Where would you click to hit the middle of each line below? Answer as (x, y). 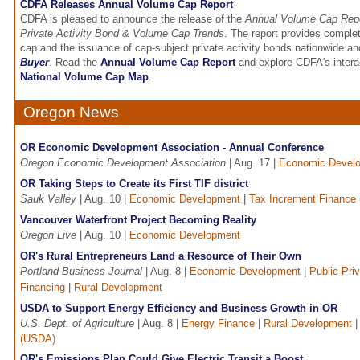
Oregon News (71, 112)
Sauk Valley (48, 199)
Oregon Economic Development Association (123, 163)
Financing (43, 288)
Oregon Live (48, 235)
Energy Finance (218, 324)
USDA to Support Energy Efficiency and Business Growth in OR (179, 309)
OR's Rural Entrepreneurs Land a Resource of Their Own (161, 256)
